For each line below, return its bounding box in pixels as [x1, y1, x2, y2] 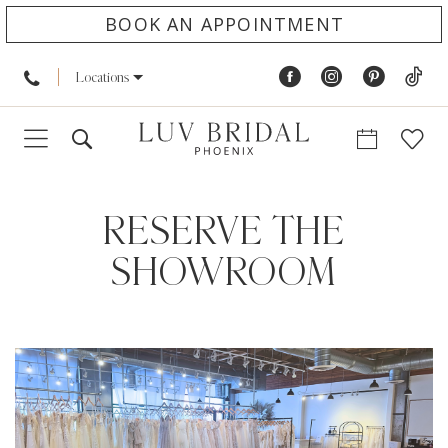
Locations [75, 70, 129, 85]
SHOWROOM [110, 254, 338, 294]
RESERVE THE [102, 213, 346, 253]
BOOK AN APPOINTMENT [105, 11, 344, 36]
